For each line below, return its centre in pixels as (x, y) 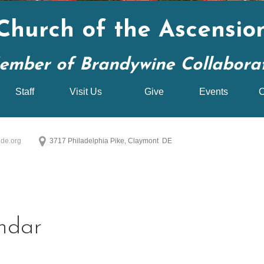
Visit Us (86, 92)
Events (214, 92)
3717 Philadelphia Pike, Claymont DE (112, 141)
